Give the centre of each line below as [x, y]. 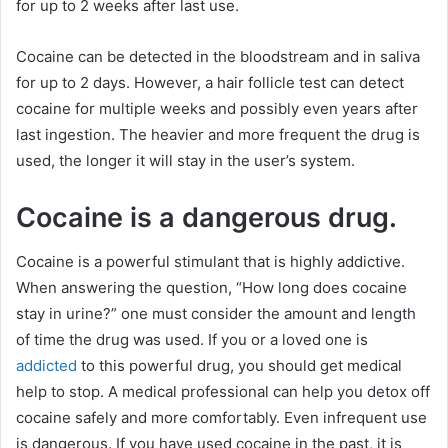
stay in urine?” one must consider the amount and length [216, 313]
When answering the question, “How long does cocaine [211, 287]
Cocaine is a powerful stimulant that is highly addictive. [210, 261]
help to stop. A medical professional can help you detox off [223, 391]
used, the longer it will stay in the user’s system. [185, 160]
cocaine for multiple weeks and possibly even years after [217, 108]
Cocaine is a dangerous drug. [206, 217]
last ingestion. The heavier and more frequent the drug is [218, 134]
